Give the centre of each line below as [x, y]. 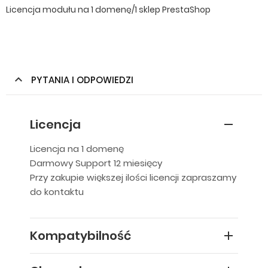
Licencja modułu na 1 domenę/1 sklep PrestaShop [108, 10]
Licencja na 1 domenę [77, 149]
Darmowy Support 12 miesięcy [96, 163]
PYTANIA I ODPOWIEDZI [82, 80]
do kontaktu [57, 192]
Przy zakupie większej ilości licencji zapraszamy [133, 177]
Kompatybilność [80, 236]
